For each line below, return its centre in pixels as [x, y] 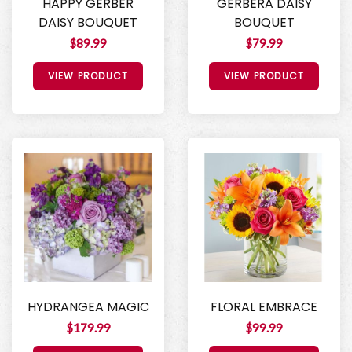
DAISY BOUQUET [88, 22]
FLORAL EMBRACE [264, 306]
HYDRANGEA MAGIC [88, 306]
